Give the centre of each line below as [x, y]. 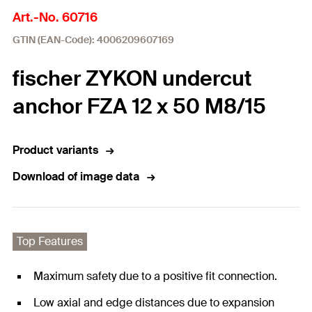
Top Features [50, 241]
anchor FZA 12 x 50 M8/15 [139, 106]
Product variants [55, 150]
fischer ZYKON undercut [132, 78]
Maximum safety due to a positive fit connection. [155, 276]
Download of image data [76, 177]
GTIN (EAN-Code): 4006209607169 [93, 40]
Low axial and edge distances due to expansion [154, 303]
